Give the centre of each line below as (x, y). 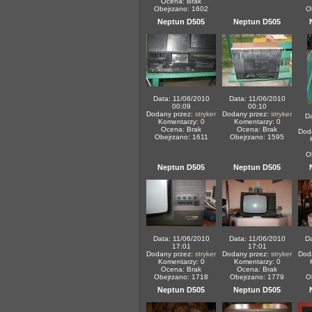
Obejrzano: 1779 (257, 277)
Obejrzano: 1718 (181, 277)
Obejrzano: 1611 (181, 137)
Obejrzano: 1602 (181, 9)
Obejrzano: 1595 (257, 137)
